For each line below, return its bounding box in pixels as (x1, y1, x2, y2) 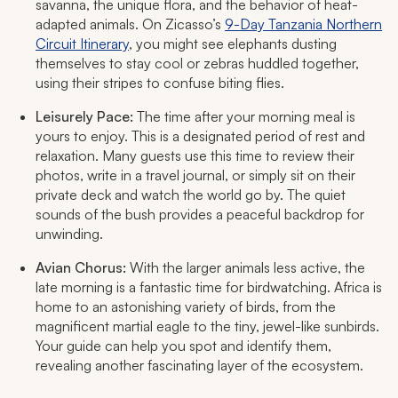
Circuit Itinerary (36, 35, 129, 53)
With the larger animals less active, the (126, 259, 365, 277)
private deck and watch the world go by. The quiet (36, 186, 346, 204)
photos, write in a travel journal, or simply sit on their (36, 166, 355, 185)
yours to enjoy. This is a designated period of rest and (36, 127, 365, 146)
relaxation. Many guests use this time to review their (36, 147, 354, 165)
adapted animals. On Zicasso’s (36, 15, 225, 34)
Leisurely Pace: (36, 107, 133, 126)
